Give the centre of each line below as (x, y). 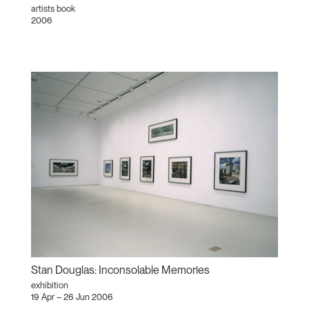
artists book (53, 8)
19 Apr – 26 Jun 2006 (72, 297)
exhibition (49, 285)
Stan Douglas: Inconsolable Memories (120, 270)
